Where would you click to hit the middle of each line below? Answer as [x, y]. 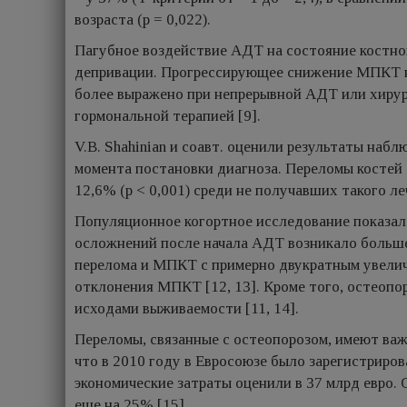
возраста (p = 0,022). [143, 20]
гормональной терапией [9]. [168, 116]
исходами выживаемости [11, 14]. [187, 308]
